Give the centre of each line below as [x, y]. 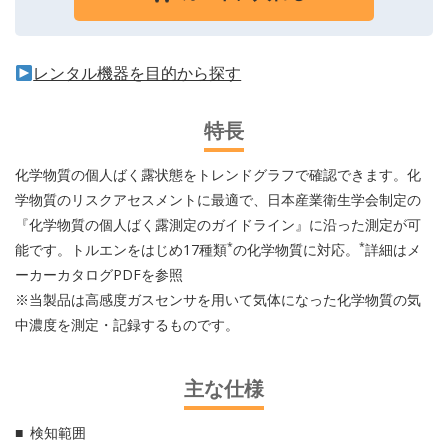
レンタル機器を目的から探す [137, 73]
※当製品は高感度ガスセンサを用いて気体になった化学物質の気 [218, 299]
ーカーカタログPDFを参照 [99, 274]
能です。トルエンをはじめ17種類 [121, 249]
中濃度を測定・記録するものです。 [127, 324]
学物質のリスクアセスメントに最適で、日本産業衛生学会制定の [218, 199]
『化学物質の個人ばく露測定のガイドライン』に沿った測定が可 [218, 224]
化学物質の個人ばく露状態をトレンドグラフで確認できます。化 [218, 174]
